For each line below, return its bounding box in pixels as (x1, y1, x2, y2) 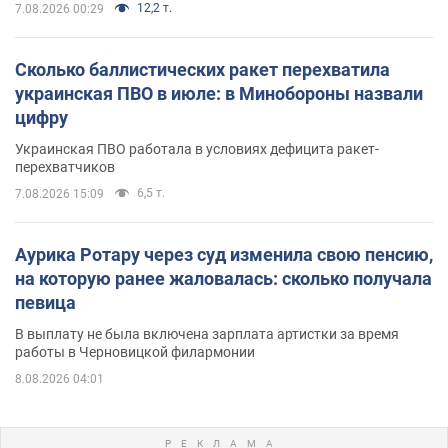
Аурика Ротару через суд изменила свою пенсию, (15, 243, 433, 265)
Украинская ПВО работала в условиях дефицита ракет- (15, 140, 379, 157)
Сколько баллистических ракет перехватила (15, 58, 390, 80)
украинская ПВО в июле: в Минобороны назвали (15, 82, 423, 104)
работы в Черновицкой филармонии (15, 343, 255, 360)
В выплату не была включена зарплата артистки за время (15, 325, 399, 342)
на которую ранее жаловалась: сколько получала (15, 267, 432, 289)
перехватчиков (15, 158, 115, 175)
